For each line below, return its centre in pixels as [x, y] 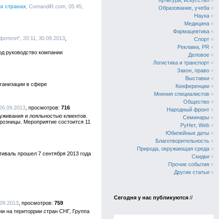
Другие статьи [192, 172]
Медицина [197, 23]
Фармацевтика [191, 31]
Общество [196, 102]
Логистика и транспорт [181, 63]
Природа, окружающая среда [173, 149]
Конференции [192, 86]
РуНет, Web [195, 125]
